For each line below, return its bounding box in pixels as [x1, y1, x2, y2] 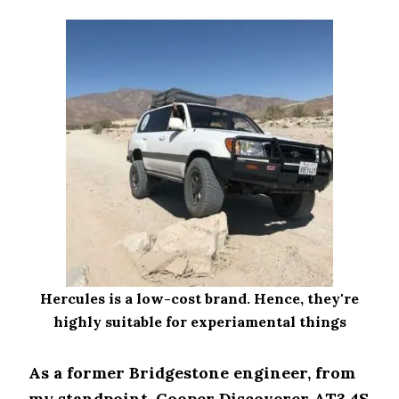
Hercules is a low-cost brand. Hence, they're [40, 289, 359, 307]
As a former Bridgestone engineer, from [28, 362, 356, 383]
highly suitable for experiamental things [53, 313, 346, 330]
